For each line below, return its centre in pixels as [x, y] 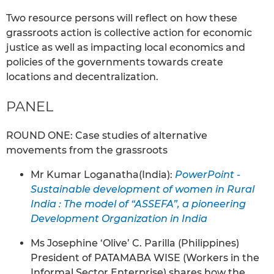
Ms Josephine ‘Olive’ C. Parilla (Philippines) [135, 243]
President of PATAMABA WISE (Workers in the [145, 258]
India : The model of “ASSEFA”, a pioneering [138, 204]
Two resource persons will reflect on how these [122, 18]
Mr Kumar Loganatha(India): [103, 175]
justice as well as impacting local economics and [126, 47]
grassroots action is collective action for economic [129, 32]
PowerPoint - [208, 175]
